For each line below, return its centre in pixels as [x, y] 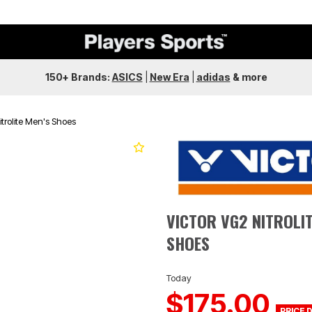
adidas [213, 77]
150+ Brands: [78, 77]
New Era [169, 77]
